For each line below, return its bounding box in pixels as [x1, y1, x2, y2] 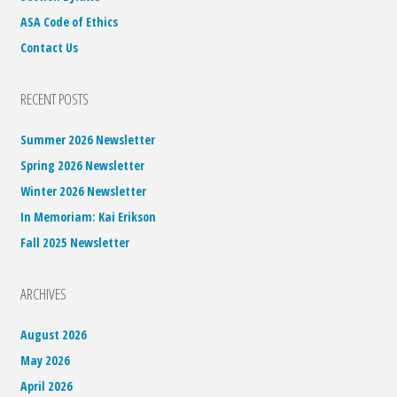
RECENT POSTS [20, 88, 90, 109]
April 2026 [20, 377, 74, 394]
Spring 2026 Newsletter [20, 156, 145, 174]
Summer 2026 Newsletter [20, 130, 156, 148]
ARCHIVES [20, 283, 67, 304]
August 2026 [20, 325, 88, 343]
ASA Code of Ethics [20, 12, 119, 30]
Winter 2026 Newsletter [20, 182, 147, 199]
